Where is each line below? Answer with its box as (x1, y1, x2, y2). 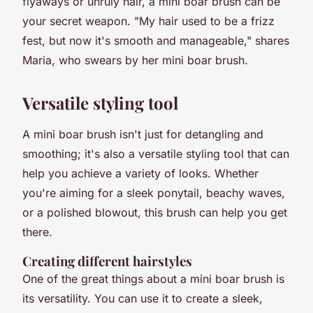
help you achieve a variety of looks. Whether (22, 166, 259, 180)
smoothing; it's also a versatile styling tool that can (22, 146, 289, 161)
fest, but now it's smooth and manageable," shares (22, 33, 289, 48)
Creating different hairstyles (22, 252, 192, 270)
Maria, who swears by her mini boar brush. (22, 52, 248, 67)
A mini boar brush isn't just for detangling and (22, 126, 263, 141)
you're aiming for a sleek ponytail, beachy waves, (22, 185, 285, 200)
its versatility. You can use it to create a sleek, (22, 291, 263, 305)
